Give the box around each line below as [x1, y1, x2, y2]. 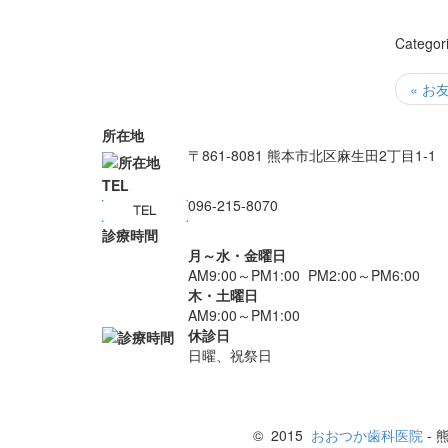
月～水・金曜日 [188, 245, 286, 266]
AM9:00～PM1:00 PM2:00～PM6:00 [188, 265, 420, 286]
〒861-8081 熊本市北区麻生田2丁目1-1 [188, 145, 436, 166]
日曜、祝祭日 [188, 345, 272, 366]
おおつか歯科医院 [310, 425, 423, 446]
